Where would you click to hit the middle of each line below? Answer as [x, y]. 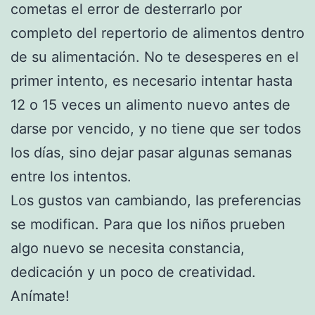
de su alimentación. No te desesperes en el [155, 57]
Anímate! [40, 296]
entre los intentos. [71, 177]
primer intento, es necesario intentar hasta [152, 81]
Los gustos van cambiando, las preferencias [156, 201]
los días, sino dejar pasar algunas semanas [151, 153]
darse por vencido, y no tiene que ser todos [156, 129]
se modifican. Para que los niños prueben [148, 225]
